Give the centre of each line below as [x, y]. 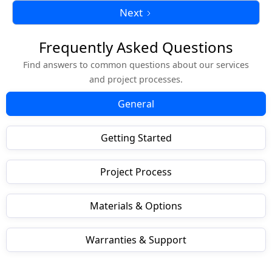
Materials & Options [136, 206]
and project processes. [136, 80]
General [136, 104]
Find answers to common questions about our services [136, 65]
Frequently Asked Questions [136, 47]
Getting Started [136, 138]
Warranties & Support [136, 240]
